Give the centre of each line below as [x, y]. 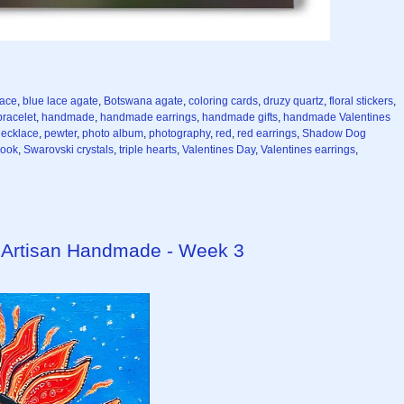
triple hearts [148, 150]
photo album [113, 134]
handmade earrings [148, 118]
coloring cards [223, 101]
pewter [60, 134]
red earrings [267, 134]
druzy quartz [294, 101]
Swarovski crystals [69, 150]
